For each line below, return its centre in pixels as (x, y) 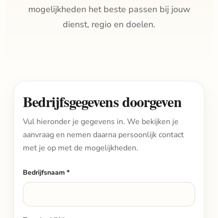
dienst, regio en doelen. (109, 24)
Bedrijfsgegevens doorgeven (102, 101)
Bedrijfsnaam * (46, 173)
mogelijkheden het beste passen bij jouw (109, 9)
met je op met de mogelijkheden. (81, 148)
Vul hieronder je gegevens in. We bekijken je (101, 122)
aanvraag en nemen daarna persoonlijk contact (103, 135)
